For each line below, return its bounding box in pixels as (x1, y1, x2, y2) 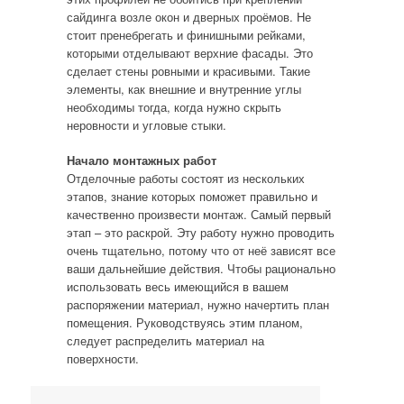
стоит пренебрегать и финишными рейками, (66, 25, 306, 43)
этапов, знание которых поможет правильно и (66, 188, 317, 205)
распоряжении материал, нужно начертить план (66, 296, 329, 313)
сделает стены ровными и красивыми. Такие (66, 61, 310, 79)
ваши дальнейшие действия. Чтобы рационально (66, 260, 335, 277)
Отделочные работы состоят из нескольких (66, 170, 305, 187)
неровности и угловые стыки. (66, 115, 226, 133)
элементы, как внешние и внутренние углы (66, 79, 301, 97)
